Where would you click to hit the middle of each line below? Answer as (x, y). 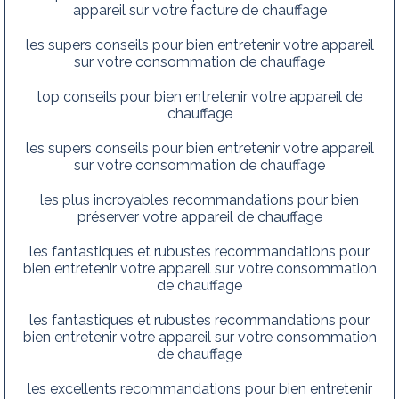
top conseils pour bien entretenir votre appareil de (199, 96)
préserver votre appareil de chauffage (199, 216)
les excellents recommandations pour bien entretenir (199, 388)
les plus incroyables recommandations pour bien (199, 199)
